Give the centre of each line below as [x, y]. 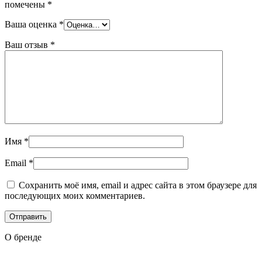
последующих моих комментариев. [75, 195]
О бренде [23, 237]
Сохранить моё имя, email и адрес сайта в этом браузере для [138, 185]
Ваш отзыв [27, 44]
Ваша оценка [32, 24]
